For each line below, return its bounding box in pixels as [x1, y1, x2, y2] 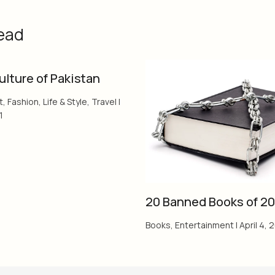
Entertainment [174, 219, 234, 231]
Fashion [7, 96, 39, 108]
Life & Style [43, 96, 87, 108]
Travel [91, 96, 117, 108]
